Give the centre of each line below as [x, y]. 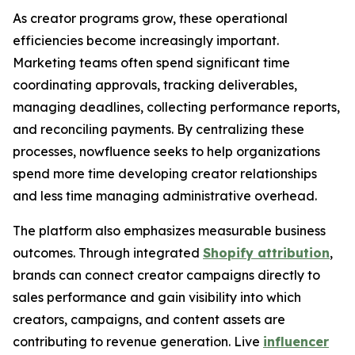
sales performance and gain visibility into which [157, 297]
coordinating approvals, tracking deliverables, [155, 85]
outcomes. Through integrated [108, 253]
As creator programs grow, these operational [150, 18]
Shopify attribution [266, 253]
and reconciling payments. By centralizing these [158, 129]
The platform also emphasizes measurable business [169, 231]
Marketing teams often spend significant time [151, 63]
